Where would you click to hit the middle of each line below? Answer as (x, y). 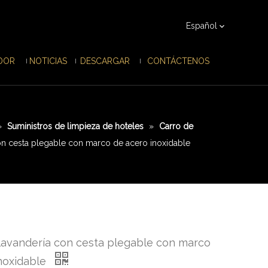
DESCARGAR (105, 61)
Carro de (176, 126)
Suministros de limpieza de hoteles (75, 126)
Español (201, 26)
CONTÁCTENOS (178, 61)
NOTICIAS (48, 61)
